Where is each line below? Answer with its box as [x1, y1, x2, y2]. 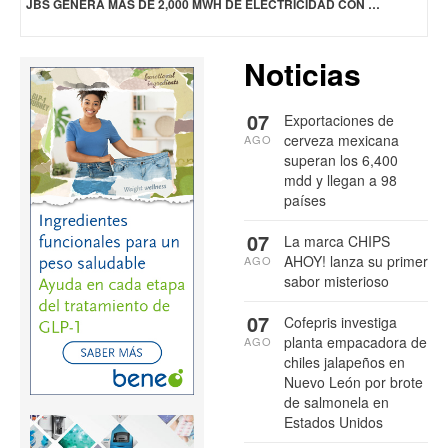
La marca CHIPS [284, 230, 390, 251]
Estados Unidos [284, 411, 383, 432]
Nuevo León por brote [284, 371, 423, 392]
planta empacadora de [284, 331, 427, 352]
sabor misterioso [284, 270, 389, 291]
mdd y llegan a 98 [284, 169, 397, 190]
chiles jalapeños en [284, 351, 405, 372]
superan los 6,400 [284, 149, 398, 170]
